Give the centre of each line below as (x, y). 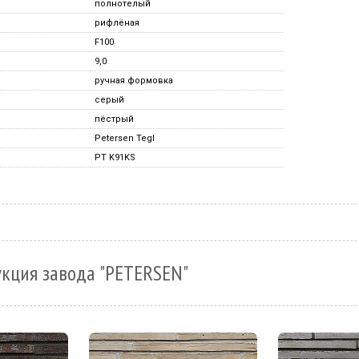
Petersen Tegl (125, 138)
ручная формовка (134, 81)
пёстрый (114, 119)
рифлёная (117, 23)
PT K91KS (115, 157)
